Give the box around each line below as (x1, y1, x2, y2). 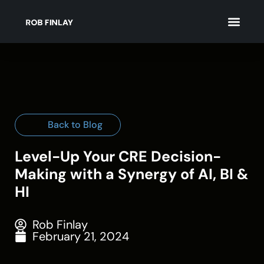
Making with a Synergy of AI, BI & (15, 164, 249, 184)
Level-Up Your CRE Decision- (15, 147, 221, 166)
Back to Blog (48, 118, 103, 131)
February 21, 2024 (32, 229, 129, 244)
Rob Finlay (32, 217, 88, 232)
